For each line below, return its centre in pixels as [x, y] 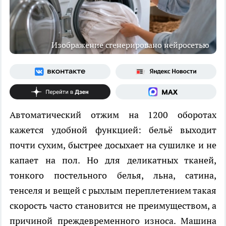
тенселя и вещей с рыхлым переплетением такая [113, 191]
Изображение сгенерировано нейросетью [130, 45]
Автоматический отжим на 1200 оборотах [113, 115]
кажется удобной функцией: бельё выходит [113, 130]
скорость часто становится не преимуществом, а [113, 206]
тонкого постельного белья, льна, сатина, [113, 176]
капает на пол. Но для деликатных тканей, [113, 160]
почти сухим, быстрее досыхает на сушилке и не [113, 145]
